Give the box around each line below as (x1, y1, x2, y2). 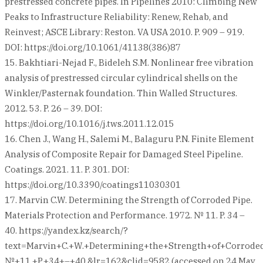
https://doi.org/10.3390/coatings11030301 (5, 178, 181, 190)
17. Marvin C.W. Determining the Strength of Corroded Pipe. (5, 194, 252, 205)
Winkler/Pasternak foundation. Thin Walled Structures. (5, 87, 237, 99)
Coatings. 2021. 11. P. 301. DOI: (5, 163, 129, 175)
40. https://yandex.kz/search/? (5, 224, 128, 236)
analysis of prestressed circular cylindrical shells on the (5, 72, 238, 83)
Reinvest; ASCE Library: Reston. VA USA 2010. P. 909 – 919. (5, 26, 244, 38)
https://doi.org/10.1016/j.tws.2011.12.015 (5, 117, 174, 129)
